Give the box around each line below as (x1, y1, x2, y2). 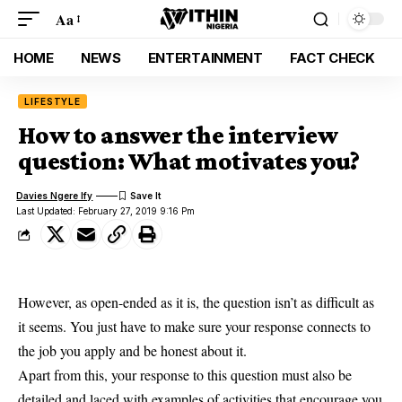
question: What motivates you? (18, 147, 360, 175)
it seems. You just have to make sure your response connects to (18, 317, 371, 336)
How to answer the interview (18, 121, 337, 149)
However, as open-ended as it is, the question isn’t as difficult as (18, 293, 374, 311)
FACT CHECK (289, 48, 375, 66)
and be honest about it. (116, 341, 247, 360)
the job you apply (18, 341, 116, 360)
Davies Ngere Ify (16, 189, 93, 201)
